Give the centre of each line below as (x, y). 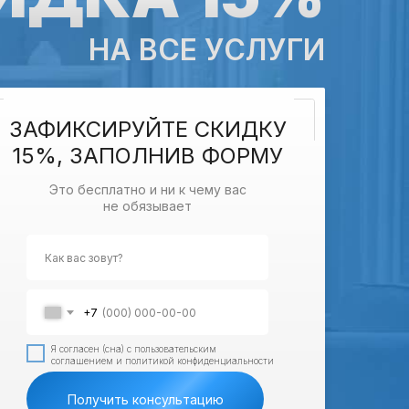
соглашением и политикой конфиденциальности (163, 361)
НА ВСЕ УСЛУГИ (207, 50)
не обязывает (147, 206)
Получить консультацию (145, 399)
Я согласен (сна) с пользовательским (134, 349)
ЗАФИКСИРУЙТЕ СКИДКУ (147, 129)
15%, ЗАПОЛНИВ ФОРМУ (147, 156)
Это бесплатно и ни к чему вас (147, 189)
